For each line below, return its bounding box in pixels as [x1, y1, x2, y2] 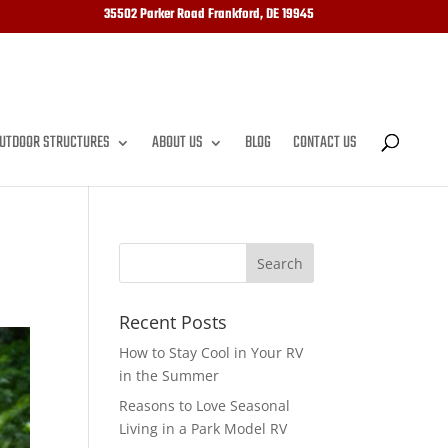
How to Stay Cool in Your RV [119, 343, 304, 362]
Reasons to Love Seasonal [119, 396, 291, 415]
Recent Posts [119, 310, 228, 334]
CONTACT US [293, 130, 357, 156]
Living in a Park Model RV [119, 419, 288, 438]
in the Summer [119, 366, 220, 385]
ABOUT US [152, 130, 203, 156]
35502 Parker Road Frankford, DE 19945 [103, 4, 314, 25]
